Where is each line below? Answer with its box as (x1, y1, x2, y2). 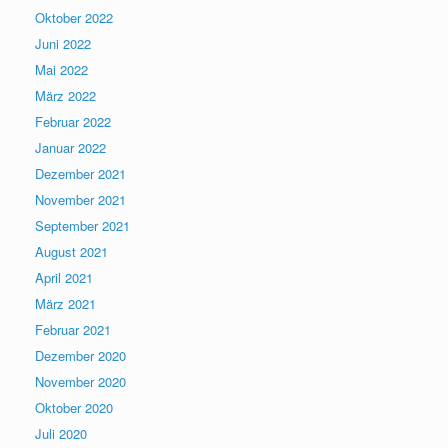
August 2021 (35, 242, 108, 261)
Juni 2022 (35, 34, 91, 53)
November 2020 (35, 372, 126, 391)
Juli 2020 (35, 424, 87, 443)
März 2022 (35, 86, 96, 105)
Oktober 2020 (35, 398, 113, 417)
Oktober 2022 (35, 8, 113, 27)
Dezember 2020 (35, 346, 126, 365)
